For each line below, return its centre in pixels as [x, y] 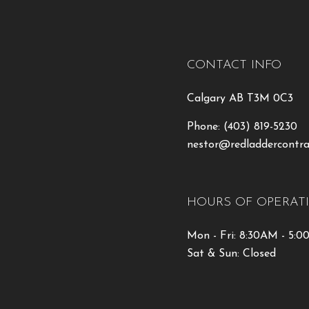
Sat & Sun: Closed [232, 253]
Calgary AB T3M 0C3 [240, 98]
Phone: [206, 127]
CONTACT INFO [235, 65]
